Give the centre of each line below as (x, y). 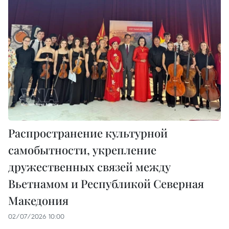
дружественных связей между (89, 166)
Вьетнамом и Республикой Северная (106, 183)
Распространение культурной (88, 133)
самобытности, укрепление (82, 150)
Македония (38, 200)
